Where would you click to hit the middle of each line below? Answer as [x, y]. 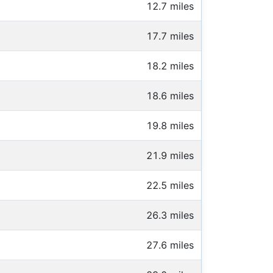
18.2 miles [170, 66]
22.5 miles [170, 186]
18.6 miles [170, 96]
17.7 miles [170, 36]
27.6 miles [170, 245]
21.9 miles [170, 156]
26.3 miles [170, 215]
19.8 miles [170, 126]
